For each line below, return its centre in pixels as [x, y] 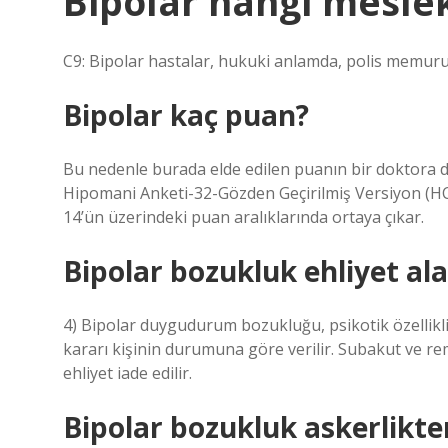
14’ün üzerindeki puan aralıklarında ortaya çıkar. [243, 217]
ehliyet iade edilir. [127, 373]
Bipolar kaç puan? [186, 115]
